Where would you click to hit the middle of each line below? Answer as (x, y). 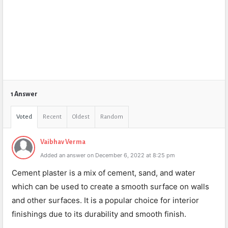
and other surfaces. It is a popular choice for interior (105, 200)
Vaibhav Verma (63, 142)
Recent (52, 117)
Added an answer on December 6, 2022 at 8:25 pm (108, 155)
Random (112, 117)
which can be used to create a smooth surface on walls (110, 187)
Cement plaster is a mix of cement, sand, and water (104, 173)
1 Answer (24, 94)
